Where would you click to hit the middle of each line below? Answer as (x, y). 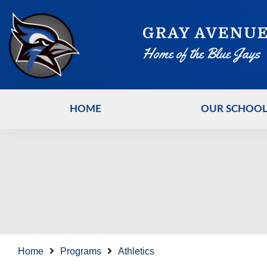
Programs (81, 251)
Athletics (136, 251)
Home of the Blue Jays (201, 54)
